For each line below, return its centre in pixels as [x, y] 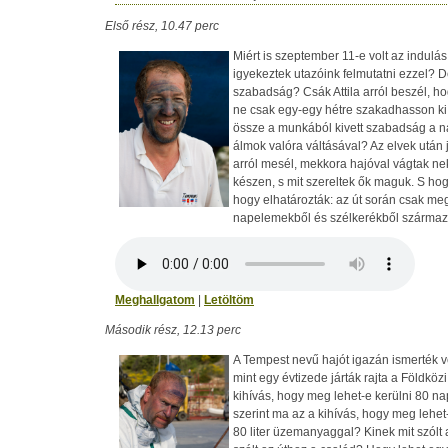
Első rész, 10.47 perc [162, 26]
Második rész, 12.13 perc [173, 330]
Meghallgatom [155, 300]
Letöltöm [229, 300]
